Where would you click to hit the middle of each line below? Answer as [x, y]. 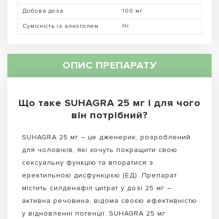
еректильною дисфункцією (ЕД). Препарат [99, 175]
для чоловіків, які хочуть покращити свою [100, 150]
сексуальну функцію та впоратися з [88, 162]
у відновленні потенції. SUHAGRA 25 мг [94, 213]
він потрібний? [109, 115]
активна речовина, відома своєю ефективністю [109, 200]
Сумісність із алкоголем [61, 26]
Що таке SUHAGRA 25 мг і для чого [109, 103]
